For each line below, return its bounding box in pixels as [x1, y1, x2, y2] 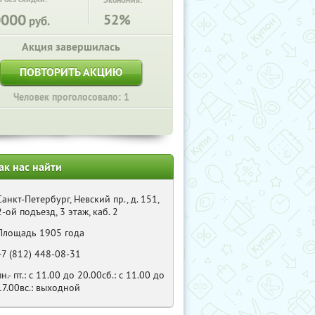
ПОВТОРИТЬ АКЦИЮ [20, 65, 122, 79]
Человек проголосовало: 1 [13, 91, 129, 103]
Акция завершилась [22, 39, 120, 54]
